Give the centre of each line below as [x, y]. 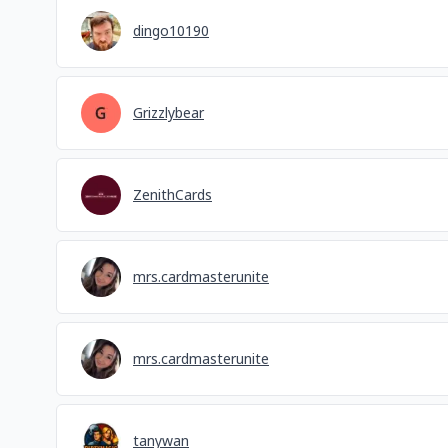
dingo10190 [171, 31]
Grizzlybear [168, 113]
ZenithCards [172, 195]
